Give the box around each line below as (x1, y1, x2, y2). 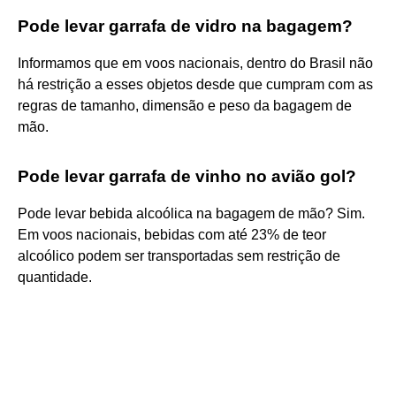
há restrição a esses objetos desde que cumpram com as (18, 76, 373, 92)
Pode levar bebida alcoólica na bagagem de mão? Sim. (18, 205, 365, 221)
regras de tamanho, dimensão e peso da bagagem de (18, 97, 352, 113)
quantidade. (18, 269, 92, 285)
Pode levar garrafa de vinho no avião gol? (18, 166, 356, 186)
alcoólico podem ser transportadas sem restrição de (18, 247, 340, 263)
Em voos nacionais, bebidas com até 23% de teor (18, 226, 326, 242)
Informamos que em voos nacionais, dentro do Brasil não (18, 55, 373, 71)
